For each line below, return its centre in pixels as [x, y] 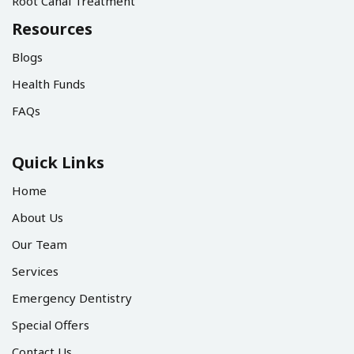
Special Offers [51, 324]
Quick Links [58, 162]
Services [35, 271]
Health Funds [49, 83]
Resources [52, 28]
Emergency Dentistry [72, 298]
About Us [38, 217]
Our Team [40, 244]
